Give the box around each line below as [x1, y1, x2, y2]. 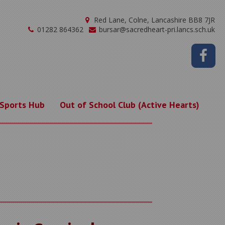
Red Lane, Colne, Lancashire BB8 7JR [92, 15, 215, 25]
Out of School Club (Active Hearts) [60, 99, 199, 110]
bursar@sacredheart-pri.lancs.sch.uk [97, 25, 215, 34]
